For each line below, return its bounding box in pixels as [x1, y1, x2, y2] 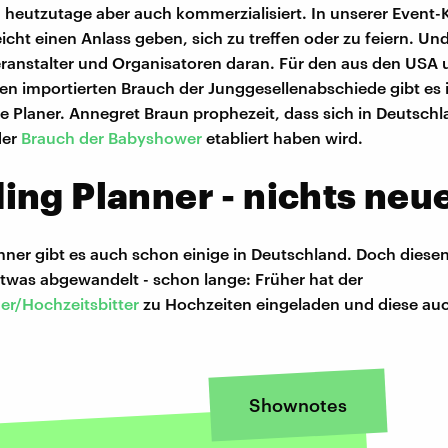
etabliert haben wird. [202, 128, 363, 148]
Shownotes [248, 394, 347, 417]
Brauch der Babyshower [21, 128, 202, 148]
